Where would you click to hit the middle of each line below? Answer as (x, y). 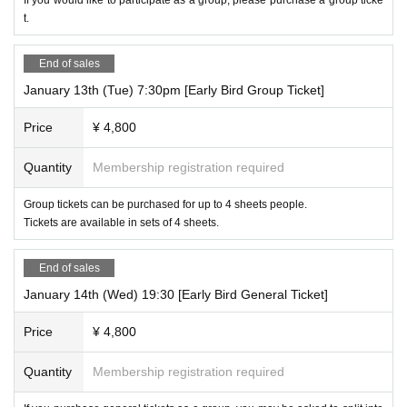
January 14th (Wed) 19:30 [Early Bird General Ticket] (176, 294)
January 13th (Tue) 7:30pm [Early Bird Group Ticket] (174, 89)
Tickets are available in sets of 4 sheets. (121, 222)
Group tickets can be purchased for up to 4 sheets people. (165, 204)
